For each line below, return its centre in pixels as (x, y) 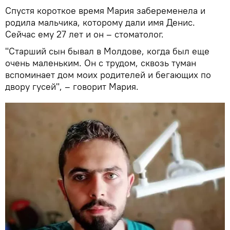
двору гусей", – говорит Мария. (72, 86)
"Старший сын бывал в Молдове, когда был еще (107, 51)
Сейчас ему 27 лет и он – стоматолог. (84, 34)
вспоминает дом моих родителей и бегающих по (108, 74)
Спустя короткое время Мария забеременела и (105, 10)
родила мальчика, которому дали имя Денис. (100, 22)
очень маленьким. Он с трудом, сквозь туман (101, 63)
